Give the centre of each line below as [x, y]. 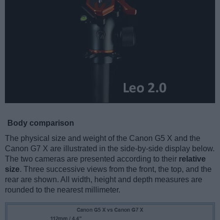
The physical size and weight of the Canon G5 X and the [103, 138]
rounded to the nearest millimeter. [63, 190]
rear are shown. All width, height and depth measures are [104, 180]
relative [192, 159]
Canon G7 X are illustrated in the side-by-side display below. [110, 149]
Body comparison [41, 123]
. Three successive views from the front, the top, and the [116, 169]
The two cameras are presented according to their [92, 159]
